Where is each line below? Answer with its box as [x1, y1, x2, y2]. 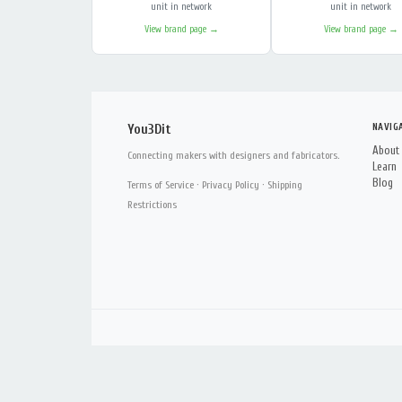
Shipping [267, 179, 302, 191]
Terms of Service [127, 179, 194, 191]
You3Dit [127, 122, 170, 137]
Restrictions [127, 198, 177, 211]
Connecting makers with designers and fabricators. [127, 149, 339, 162]
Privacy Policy [202, 179, 259, 191]
